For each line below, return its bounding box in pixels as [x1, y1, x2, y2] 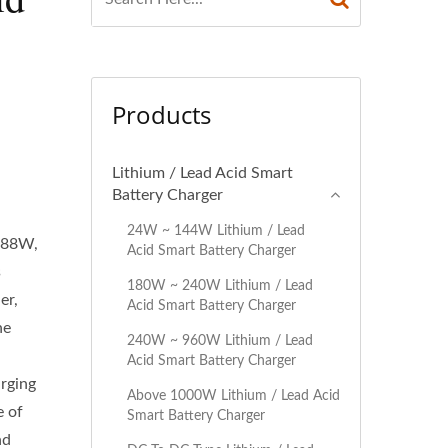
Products [112, 98, 211, 131]
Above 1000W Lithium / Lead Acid [127, 388, 340, 403]
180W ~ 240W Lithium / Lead [127, 278, 313, 293]
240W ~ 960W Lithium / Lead [127, 333, 313, 348]
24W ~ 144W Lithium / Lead [127, 223, 305, 238]
